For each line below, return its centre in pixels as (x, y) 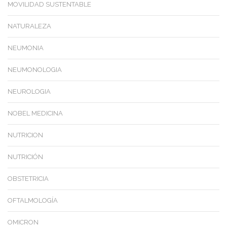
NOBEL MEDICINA (35, 113)
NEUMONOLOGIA (35, 70)
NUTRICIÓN (25, 157)
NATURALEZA (29, 26)
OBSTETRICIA (28, 179)
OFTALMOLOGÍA (33, 201)
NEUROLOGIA (29, 92)
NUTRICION (25, 135)
